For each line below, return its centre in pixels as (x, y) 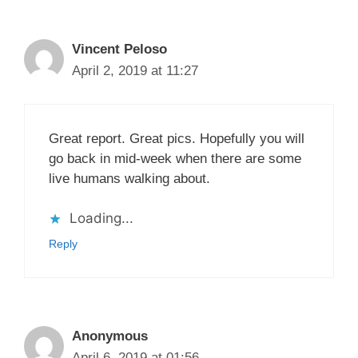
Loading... (101, 219)
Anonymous (110, 336)
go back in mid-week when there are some (175, 158)
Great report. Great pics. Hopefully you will (177, 138)
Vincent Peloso (119, 50)
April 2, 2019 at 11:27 (135, 71)
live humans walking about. (129, 178)
